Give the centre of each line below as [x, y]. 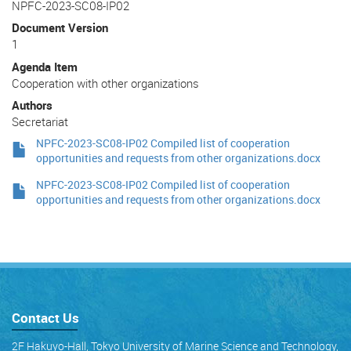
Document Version [60, 28]
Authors [32, 105]
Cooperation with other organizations [105, 83]
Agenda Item [45, 66]
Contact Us [45, 317]
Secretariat [40, 122]
